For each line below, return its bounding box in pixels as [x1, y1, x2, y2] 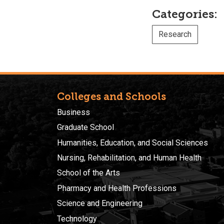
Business [57, 107, 90, 117]
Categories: [152, 7, 217, 21]
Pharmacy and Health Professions [57, 183, 176, 193]
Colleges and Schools [57, 90, 166, 102]
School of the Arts [57, 168, 120, 178]
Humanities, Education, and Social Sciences [57, 137, 208, 147]
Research [158, 29, 191, 39]
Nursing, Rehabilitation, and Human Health [57, 153, 201, 163]
